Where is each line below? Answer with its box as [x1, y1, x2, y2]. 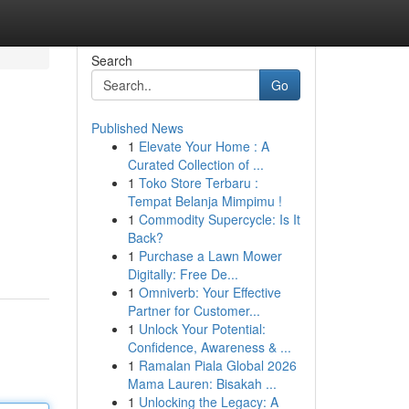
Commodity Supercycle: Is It [138, 210, 300, 228]
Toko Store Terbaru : [138, 173, 258, 192]
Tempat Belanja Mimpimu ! [127, 192, 282, 210]
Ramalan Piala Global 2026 [138, 356, 297, 374]
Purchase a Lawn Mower [138, 246, 282, 265]
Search [90, 51, 132, 69]
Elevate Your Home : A [138, 137, 269, 155]
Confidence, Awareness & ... [127, 338, 291, 356]
